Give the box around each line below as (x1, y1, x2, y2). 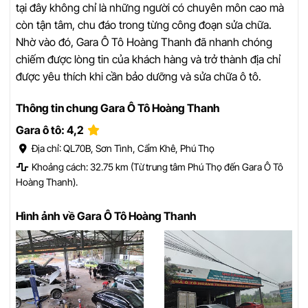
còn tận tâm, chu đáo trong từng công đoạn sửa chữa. (16, 17, 272, 32)
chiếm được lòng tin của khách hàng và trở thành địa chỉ (16, 52, 280, 66)
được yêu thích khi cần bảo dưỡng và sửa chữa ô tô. (16, 69, 261, 83)
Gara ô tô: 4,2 (16, 122, 84, 137)
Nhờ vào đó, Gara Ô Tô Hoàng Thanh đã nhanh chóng (16, 34, 272, 49)
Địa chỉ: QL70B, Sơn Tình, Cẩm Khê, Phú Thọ (30, 142, 214, 154)
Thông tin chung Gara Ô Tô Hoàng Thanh (16, 100, 220, 115)
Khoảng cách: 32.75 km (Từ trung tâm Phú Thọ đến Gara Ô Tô (30, 160, 283, 173)
